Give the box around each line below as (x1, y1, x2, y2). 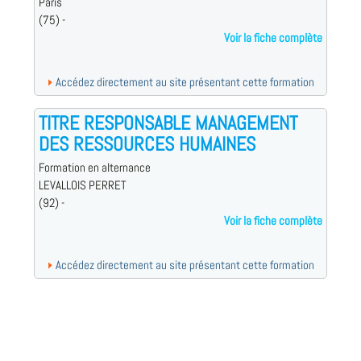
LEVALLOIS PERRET (38, 177, 127, 194)
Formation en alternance (38, 160, 151, 176)
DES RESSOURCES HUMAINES (38, 131, 255, 157)
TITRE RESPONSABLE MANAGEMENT (38, 110, 297, 136)
